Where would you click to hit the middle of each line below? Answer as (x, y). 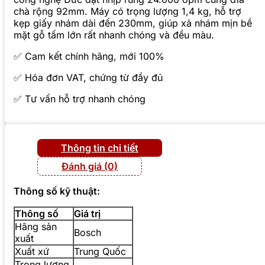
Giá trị (87, 214)
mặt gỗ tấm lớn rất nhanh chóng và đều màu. (114, 35)
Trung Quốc (100, 252)
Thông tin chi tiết (100, 148)
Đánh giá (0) (90, 167)
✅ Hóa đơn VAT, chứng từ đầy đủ (88, 78)
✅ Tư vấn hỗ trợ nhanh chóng (80, 99)
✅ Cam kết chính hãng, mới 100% (89, 56)
